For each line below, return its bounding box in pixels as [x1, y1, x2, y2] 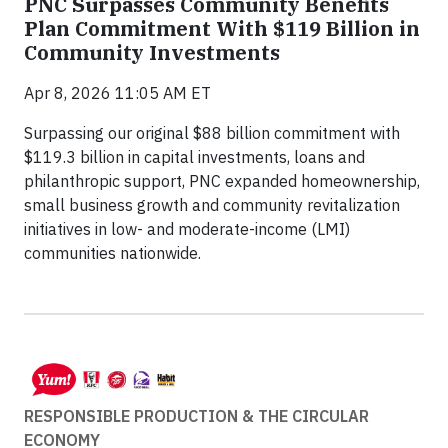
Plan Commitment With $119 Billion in [24, 14, 420, 42]
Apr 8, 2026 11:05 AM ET [24, 82, 211, 103]
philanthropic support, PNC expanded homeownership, [24, 170, 420, 191]
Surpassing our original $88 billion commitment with [24, 122, 400, 143]
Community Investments [24, 38, 280, 66]
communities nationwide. [24, 242, 201, 263]
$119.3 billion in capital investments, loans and [24, 146, 365, 167]
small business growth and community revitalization [24, 194, 400, 215]
